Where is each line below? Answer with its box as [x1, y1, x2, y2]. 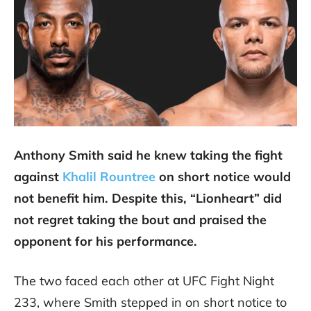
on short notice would [155, 169, 291, 185]
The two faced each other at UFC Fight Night [14, 273, 274, 289]
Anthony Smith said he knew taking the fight [14, 147, 283, 164]
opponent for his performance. [14, 233, 197, 250]
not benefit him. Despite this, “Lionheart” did [14, 190, 282, 207]
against [14, 169, 62, 185]
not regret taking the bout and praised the [14, 212, 267, 228]
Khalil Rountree [62, 169, 155, 185]
